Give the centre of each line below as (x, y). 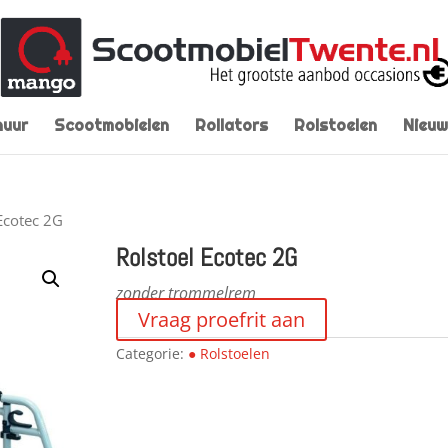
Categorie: (151, 353)
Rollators (231, 125)
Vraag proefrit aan (221, 319)
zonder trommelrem (185, 292)
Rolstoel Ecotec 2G (206, 257)
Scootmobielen (111, 125)
